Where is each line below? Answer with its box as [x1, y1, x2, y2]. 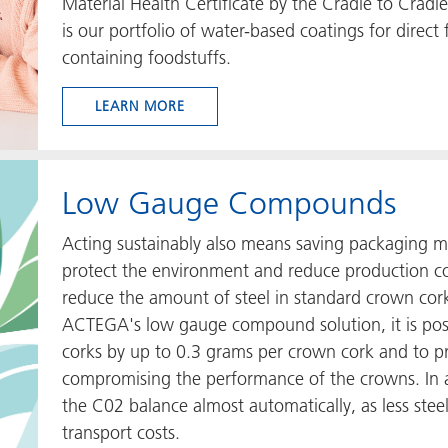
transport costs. [62, 421, 180, 444]
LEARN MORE [95, 97, 185, 115]
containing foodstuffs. [62, 46, 231, 69]
